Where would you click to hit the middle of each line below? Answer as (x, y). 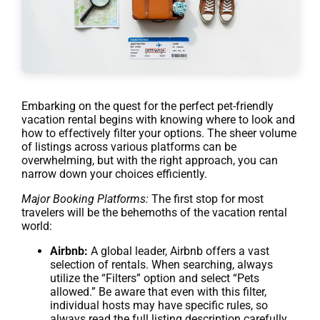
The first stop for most (206, 199)
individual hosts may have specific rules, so (159, 305)
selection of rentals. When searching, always (161, 264)
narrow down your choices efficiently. (114, 174)
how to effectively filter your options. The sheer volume (159, 133)
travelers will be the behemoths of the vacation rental (154, 212)
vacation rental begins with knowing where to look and (158, 119)
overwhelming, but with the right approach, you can (150, 160)
